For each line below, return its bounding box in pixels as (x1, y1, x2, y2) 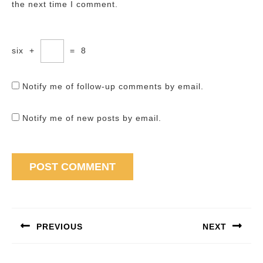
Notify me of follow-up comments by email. (22, 82, 204, 91)
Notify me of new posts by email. (22, 113, 161, 123)
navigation (11, 207, 75, 223)
